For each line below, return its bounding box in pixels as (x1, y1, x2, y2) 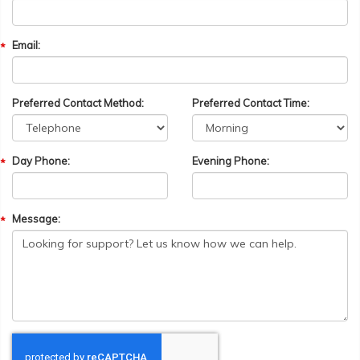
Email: (12, 38, 40, 51)
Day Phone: (12, 153, 70, 167)
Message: (12, 211, 60, 225)
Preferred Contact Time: (192, 96, 309, 109)
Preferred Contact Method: (12, 96, 144, 109)
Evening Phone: (192, 153, 269, 167)
